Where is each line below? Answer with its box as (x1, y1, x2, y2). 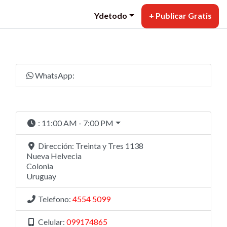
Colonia (26, 161, 53, 171)
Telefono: (38, 194, 72, 204)
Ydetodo (94, 10, 128, 20)
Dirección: (38, 141, 75, 151)
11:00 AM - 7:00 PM (42, 118, 113, 128)
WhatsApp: (35, 70, 74, 81)
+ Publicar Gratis (148, 10, 212, 20)
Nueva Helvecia (26, 151, 82, 161)
